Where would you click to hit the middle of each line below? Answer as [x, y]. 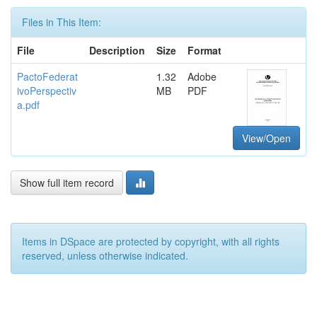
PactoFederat [47, 76]
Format [204, 50]
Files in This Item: [62, 22]
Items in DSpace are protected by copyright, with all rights [151, 241]
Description [117, 50]
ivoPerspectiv [47, 90]
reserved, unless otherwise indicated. [105, 255]
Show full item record [67, 182]
